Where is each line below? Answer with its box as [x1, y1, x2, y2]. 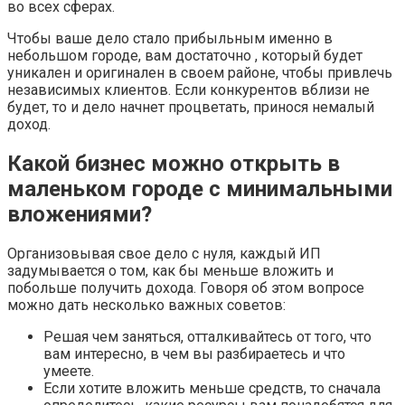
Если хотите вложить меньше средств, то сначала [43, 380, 381, 398]
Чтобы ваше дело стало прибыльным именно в [7, 30, 333, 48]
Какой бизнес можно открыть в [7, 151, 340, 177]
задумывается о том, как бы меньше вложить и [7, 262, 334, 280]
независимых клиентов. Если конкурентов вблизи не [7, 81, 370, 99]
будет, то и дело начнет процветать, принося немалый [7, 99, 374, 117]
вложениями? [7, 202, 152, 228]
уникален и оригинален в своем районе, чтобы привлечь [7, 64, 392, 82]
